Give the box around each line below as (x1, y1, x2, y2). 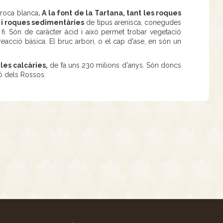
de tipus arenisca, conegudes (84, 18, 182, 26)
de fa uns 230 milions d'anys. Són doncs (48, 61, 181, 69)
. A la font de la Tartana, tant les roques (38, 9, 181, 17)
